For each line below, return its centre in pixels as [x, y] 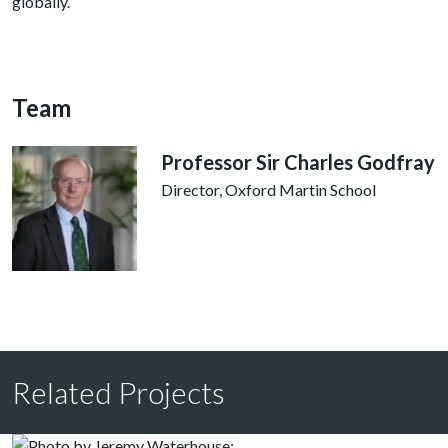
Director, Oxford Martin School [269, 189]
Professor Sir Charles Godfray [298, 161]
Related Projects [118, 391]
